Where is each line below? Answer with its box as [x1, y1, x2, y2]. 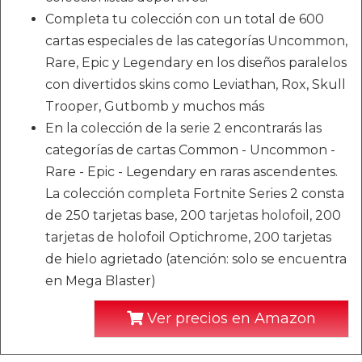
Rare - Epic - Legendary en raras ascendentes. [45, 164, 338, 180]
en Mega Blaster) [45, 273, 156, 289]
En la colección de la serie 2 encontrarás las [45, 120, 322, 137]
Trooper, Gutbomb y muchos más [45, 99, 264, 115]
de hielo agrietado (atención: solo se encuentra [45, 251, 347, 267]
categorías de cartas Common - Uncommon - [45, 142, 335, 158]
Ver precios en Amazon [143, 309, 316, 328]
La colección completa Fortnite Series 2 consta [45, 186, 344, 202]
